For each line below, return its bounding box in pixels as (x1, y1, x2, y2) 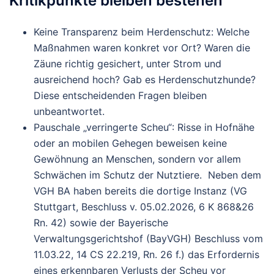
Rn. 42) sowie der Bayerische (34, 217, 168, 229)
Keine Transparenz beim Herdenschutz (34, 26, 211, 39)
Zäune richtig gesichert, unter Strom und (34, 57, 221, 70)
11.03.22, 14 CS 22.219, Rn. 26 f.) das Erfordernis (34, 248, 259, 261)
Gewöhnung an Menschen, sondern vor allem (34, 153, 241, 166)
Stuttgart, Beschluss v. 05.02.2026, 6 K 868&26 (34, 201, 254, 213)
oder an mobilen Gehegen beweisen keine (34, 137, 227, 150)
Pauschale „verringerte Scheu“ (34, 121, 172, 134)
